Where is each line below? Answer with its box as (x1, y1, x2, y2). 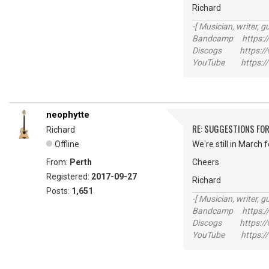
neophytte (46, 109, 89, 120)
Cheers (192, 157, 219, 167)
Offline (55, 139, 79, 149)
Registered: (46, 172, 91, 181)
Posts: (46, 186, 71, 196)
